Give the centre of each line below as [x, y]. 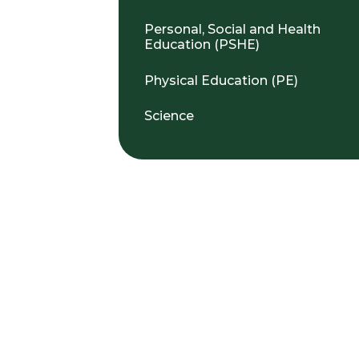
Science [169, 116]
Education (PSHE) [202, 44]
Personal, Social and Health [232, 29]
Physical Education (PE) [221, 80]
